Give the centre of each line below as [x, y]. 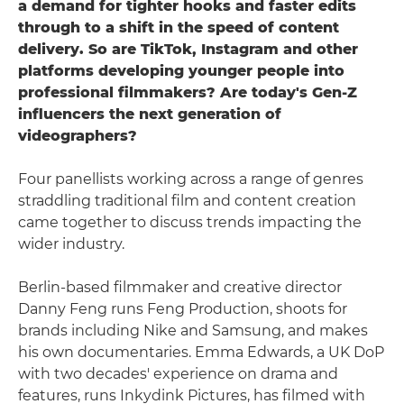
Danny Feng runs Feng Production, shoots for [183, 308]
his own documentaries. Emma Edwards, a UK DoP [201, 352]
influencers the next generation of [150, 114]
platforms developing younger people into [181, 70]
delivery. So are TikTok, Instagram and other [188, 49]
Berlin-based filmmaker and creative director [180, 287]
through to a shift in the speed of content [179, 27]
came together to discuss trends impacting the [190, 222]
